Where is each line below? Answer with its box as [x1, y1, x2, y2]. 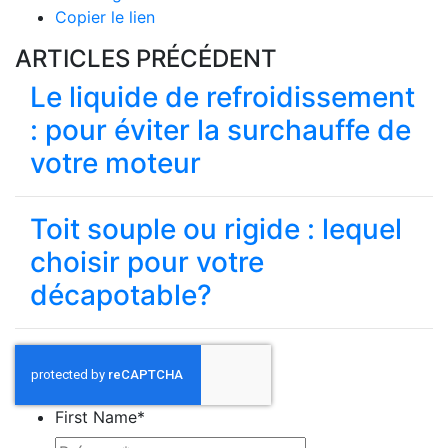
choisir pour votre [30, 245, 264, 279]
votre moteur [30, 146, 201, 180]
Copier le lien [55, 7, 155, 27]
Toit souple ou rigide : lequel [30, 212, 402, 246]
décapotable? [30, 278, 212, 312]
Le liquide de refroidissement [30, 80, 415, 114]
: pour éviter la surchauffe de [30, 113, 411, 147]
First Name [55, 407, 137, 427]
